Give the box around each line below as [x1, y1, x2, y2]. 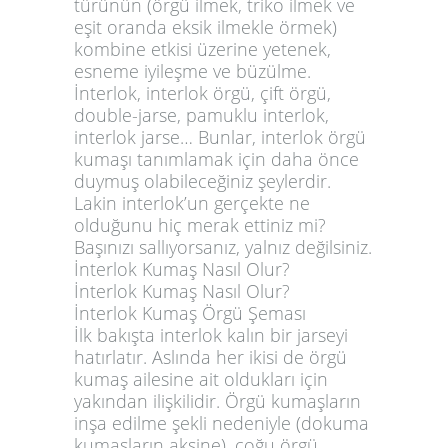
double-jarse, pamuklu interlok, [74, 102, 329, 127]
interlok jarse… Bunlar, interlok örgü [74, 124, 366, 149]
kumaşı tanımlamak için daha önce [74, 146, 359, 171]
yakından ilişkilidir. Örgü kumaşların [74, 388, 361, 413]
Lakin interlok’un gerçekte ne [74, 190, 310, 215]
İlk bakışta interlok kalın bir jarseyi [74, 322, 348, 347]
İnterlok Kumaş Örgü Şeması [74, 300, 306, 325]
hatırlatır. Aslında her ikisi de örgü [74, 344, 347, 369]
